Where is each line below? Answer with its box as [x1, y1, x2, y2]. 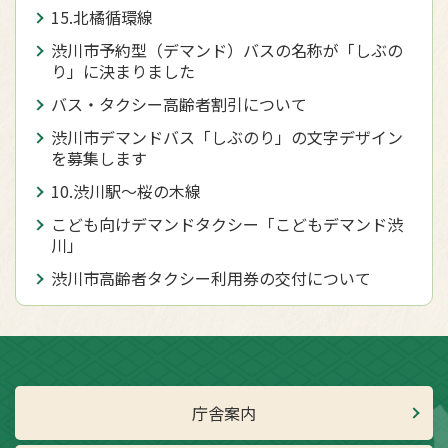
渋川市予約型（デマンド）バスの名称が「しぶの [51, 38, 403, 63]
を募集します [51, 146, 147, 171]
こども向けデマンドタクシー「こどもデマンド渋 [51, 212, 403, 237]
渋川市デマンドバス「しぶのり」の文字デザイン [51, 125, 403, 150]
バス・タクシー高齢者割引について [51, 92, 307, 117]
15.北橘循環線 [51, 5, 153, 30]
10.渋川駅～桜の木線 [51, 179, 201, 204]
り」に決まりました [51, 59, 195, 84]
